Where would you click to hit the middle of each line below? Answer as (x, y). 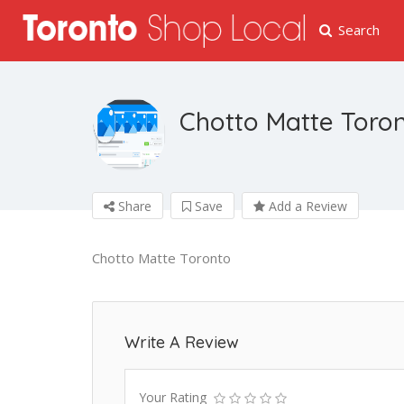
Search (359, 30)
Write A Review (182, 342)
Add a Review (306, 206)
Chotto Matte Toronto (161, 258)
